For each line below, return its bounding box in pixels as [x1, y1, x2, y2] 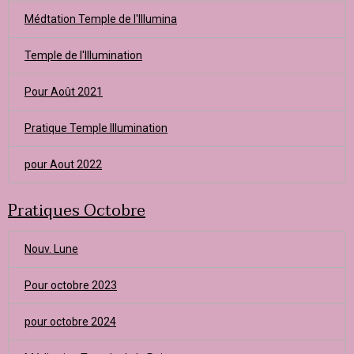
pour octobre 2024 [24, 315, 116, 328]
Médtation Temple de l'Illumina [24, 13, 177, 25]
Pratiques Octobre [8, 198, 145, 224]
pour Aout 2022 [24, 158, 102, 171]
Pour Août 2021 [24, 85, 103, 98]
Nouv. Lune [24, 243, 78, 255]
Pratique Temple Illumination [24, 122, 168, 134]
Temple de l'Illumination [24, 49, 142, 62]
